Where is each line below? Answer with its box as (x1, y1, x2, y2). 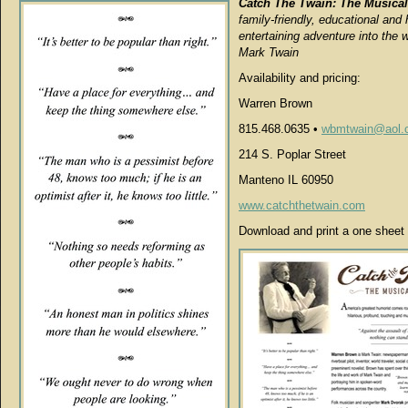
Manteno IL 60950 (239, 173, 333, 187)
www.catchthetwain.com (239, 199, 365, 212)
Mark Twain (239, 46, 299, 59)
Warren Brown (239, 97, 312, 110)
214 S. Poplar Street (239, 148, 346, 161)
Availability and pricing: (239, 71, 361, 85)
